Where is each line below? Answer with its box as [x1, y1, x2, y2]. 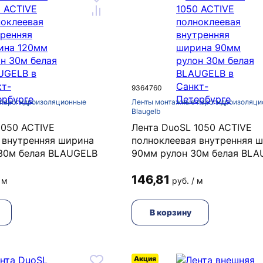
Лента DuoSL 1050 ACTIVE [131, 122, 252, 133]
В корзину [149, 207, 191, 217]
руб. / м [172, 176, 203, 186]
